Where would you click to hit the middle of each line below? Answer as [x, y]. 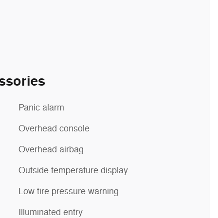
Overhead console [54, 128]
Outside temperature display [73, 170]
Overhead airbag [51, 149]
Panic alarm [41, 108]
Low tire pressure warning [69, 191]
